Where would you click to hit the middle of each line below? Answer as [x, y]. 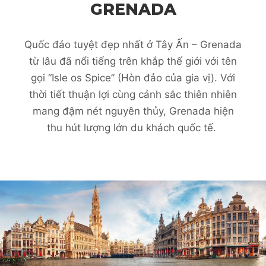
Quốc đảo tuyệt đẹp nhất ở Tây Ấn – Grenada [133, 45]
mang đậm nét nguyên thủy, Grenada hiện [133, 111]
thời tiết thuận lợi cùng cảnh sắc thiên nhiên [133, 95]
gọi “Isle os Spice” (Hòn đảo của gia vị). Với [133, 78]
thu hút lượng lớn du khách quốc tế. [133, 128]
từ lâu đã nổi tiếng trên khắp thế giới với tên [133, 61]
